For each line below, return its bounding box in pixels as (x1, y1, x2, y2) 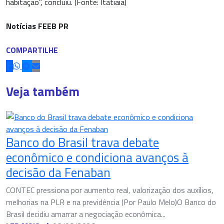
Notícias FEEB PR (6, 20, 68, 32)
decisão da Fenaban (6, 162, 110, 182)
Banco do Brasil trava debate (6, 132, 159, 152)
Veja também (6, 81, 79, 101)
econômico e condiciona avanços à (6, 147, 188, 167)
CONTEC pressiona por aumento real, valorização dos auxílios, (6, 184, 213, 196)
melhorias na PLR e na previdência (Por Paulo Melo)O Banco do (6, 196, 216, 208)
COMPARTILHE (6, 44, 58, 56)
